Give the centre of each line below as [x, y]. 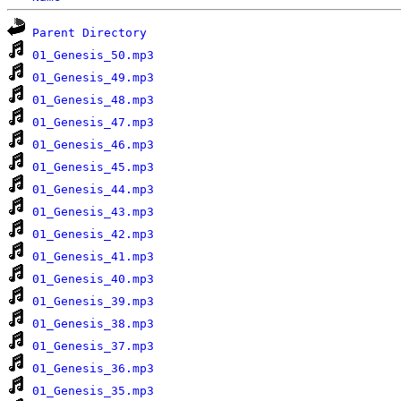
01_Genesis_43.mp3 [93, 211]
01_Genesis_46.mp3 [93, 144]
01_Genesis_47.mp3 [93, 122]
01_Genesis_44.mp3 [93, 189]
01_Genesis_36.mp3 [93, 368]
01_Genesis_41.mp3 [93, 256]
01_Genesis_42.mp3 [93, 234]
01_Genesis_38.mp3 [93, 323]
